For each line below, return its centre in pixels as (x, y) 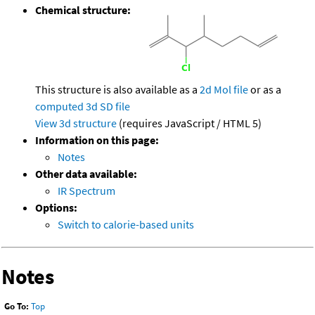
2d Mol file (224, 90)
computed (59, 107)
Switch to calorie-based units (126, 225)
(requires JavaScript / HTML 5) (189, 123)
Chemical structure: (83, 10)
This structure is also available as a (117, 90)
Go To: (17, 307)
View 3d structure (76, 123)
